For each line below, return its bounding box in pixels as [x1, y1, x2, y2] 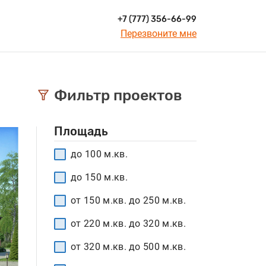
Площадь [54, 124, 108, 138]
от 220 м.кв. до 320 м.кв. [71, 218, 186, 229]
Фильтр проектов [54, 87, 182, 104]
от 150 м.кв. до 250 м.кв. [71, 195, 186, 206]
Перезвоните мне [120, 27, 197, 39]
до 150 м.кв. [71, 172, 128, 183]
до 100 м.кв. [71, 148, 128, 160]
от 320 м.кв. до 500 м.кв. [71, 241, 186, 252]
